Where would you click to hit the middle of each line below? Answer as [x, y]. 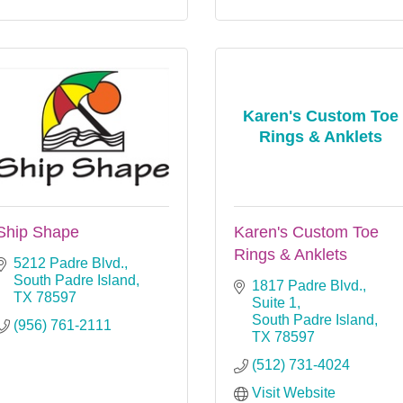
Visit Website [294, 392]
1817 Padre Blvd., [309, 285]
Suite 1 [274, 302]
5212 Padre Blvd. [69, 263]
